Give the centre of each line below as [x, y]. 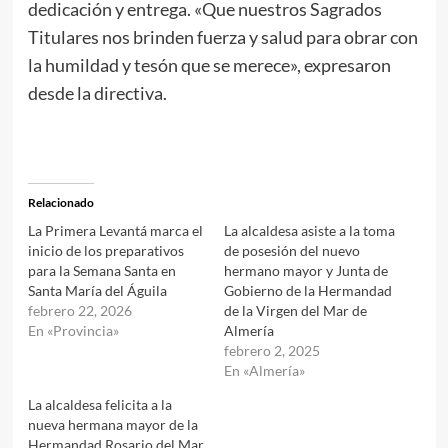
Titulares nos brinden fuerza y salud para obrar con [222, 36]
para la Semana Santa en [101, 270]
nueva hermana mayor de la [112, 424]
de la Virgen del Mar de [295, 310]
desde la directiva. [97, 92]
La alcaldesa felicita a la [99, 404]
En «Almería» [264, 370]
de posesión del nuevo [292, 250]
